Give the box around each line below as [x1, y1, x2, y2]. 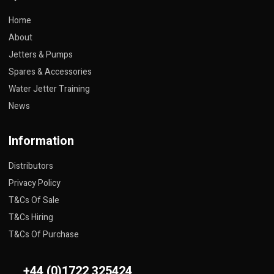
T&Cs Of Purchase [9, 228, 79, 241]
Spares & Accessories [9, 65, 92, 78]
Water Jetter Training [9, 82, 90, 95]
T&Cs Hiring [9, 210, 53, 224]
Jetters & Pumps [9, 48, 73, 61]
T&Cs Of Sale [9, 193, 59, 207]
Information [9, 131, 74, 150]
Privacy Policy [9, 176, 61, 190]
